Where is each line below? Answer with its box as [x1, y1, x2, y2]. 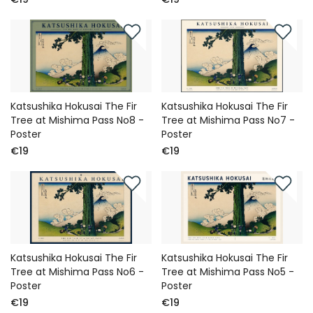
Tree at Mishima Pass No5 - [161, 265, 295, 279]
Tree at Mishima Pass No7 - [161, 113, 296, 128]
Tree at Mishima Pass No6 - [10, 265, 144, 279]
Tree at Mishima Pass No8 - [10, 113, 144, 128]
